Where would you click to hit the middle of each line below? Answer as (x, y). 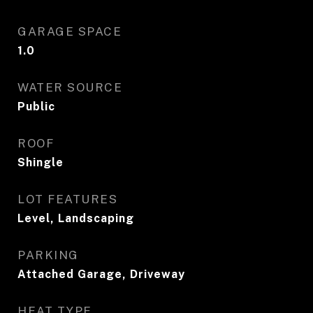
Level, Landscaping (76, 218)
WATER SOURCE (70, 87)
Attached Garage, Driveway (101, 274)
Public (36, 107)
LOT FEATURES (67, 199)
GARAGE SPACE (70, 31)
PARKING (48, 255)
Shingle (41, 162)
